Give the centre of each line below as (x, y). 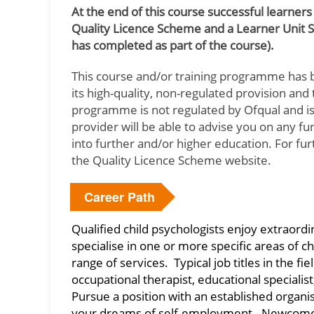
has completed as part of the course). (173, 45)
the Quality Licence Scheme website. (171, 160)
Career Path (120, 197)
